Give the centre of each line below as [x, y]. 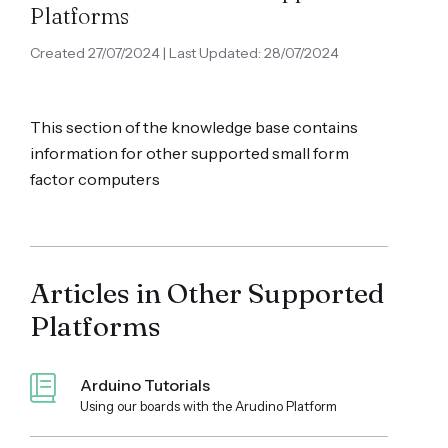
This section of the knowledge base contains [194, 127]
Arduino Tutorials [145, 385]
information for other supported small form [189, 153]
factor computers [95, 179]
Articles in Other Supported [207, 293]
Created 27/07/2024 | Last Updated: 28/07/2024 [184, 53]
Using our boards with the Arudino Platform [208, 406]
